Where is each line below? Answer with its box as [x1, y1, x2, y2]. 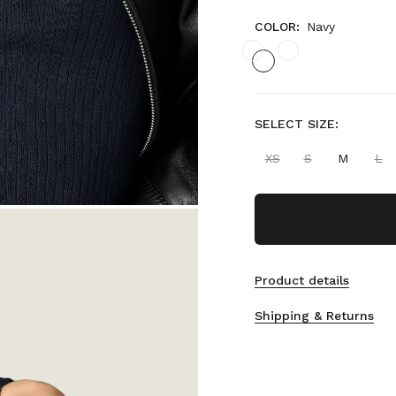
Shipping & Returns [255, 308, 374, 323]
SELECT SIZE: [255, 117, 339, 131]
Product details [255, 273, 349, 287]
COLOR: [255, 19, 300, 34]
